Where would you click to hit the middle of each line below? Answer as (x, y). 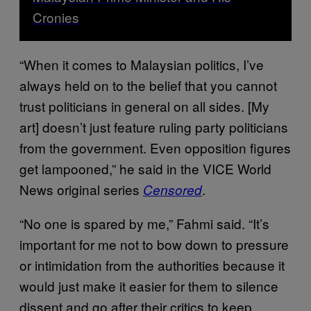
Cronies (56, 17)
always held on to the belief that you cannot (148, 85)
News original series (81, 190)
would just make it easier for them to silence (149, 286)
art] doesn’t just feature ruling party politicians (154, 127)
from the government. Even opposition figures (155, 148)
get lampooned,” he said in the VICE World (145, 169)
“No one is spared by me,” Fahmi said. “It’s (144, 224)
